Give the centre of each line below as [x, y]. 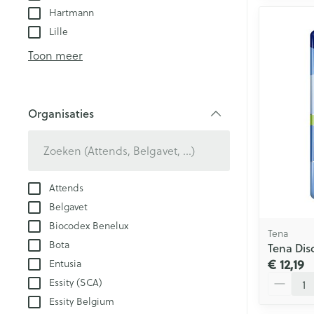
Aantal [284, 278]
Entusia [65, 263]
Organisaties [61, 113]
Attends [66, 187]
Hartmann [71, 12]
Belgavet [68, 206]
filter [73, 126]
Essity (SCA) [76, 282]
